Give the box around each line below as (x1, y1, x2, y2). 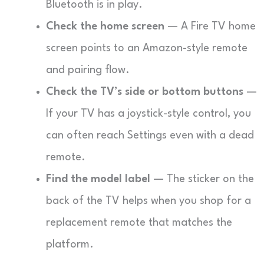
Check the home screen (46, 21, 164, 32)
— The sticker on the (150, 174, 254, 184)
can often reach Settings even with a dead (46, 130, 254, 141)
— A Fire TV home (164, 21, 256, 32)
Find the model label (46, 174, 150, 184)
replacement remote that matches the (46, 217, 232, 228)
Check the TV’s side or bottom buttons (46, 87, 243, 97)
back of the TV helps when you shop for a (46, 196, 251, 206)
